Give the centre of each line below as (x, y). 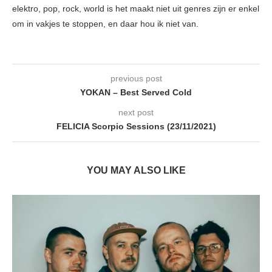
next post (136, 113)
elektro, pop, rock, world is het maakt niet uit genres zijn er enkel (136, 9)
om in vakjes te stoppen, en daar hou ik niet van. (105, 24)
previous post (136, 79)
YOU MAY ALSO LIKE (136, 171)
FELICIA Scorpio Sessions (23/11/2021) (136, 127)
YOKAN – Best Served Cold (136, 93)
